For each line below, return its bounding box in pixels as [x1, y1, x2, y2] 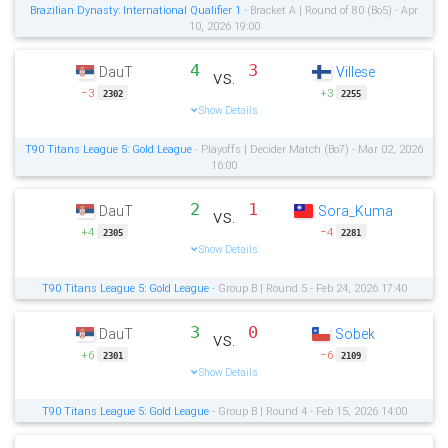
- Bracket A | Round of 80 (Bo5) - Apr [241, 2, 418, 17]
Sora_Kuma [317, 201, 393, 220]
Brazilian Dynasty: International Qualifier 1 [30, 2, 241, 17]
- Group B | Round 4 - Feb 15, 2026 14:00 [208, 403, 407, 418]
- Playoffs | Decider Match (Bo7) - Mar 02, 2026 [192, 141, 423, 156]
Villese [335, 62, 375, 81]
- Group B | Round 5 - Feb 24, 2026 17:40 [208, 280, 407, 295]
